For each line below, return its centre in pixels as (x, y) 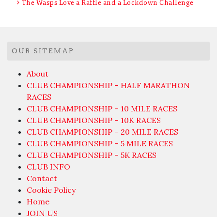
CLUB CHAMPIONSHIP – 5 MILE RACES (100, 144)
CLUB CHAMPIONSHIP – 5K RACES (92, 155)
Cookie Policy (51, 190)
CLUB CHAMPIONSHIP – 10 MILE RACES (102, 109)
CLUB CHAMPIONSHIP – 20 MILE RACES (102, 132)
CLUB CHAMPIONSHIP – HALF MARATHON (108, 85)
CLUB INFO (48, 167)
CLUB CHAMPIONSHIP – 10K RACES (94, 120)
